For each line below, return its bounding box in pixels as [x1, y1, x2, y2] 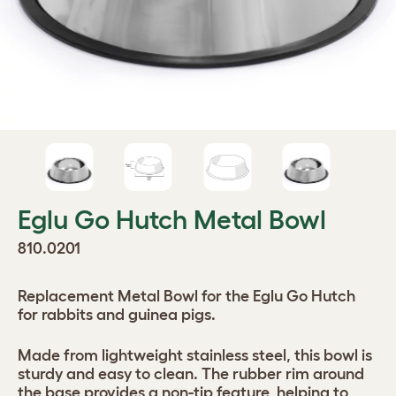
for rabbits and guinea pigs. [18, 306, 216, 324]
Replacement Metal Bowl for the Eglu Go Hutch [18, 287, 355, 305]
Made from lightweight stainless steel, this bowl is [18, 346, 372, 364]
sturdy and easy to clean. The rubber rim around [18, 365, 364, 383]
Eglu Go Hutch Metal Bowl [18, 205, 326, 234]
